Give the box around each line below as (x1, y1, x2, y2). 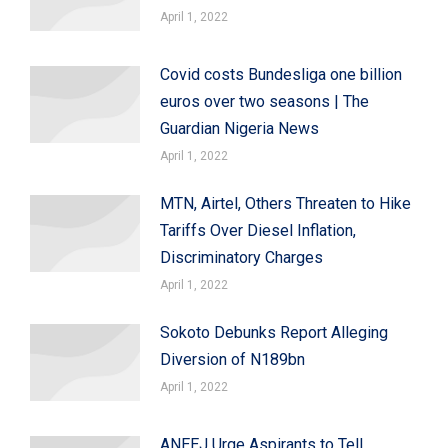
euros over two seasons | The (160, 91, 369, 111)
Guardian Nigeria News (160, 118, 319, 138)
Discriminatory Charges (160, 247, 323, 267)
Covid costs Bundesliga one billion (160, 64, 402, 84)
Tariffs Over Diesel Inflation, (160, 220, 356, 240)
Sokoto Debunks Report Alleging (160, 322, 388, 342)
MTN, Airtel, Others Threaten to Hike (160, 193, 411, 213)
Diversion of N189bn (160, 349, 305, 369)
